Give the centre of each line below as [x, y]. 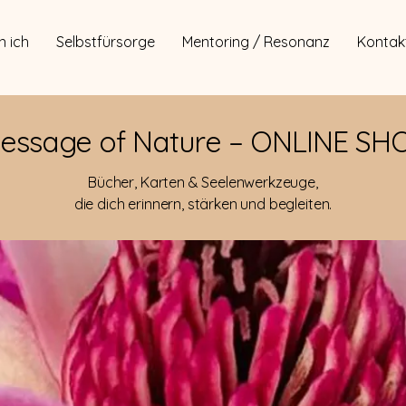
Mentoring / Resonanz [256, 42]
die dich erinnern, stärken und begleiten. [203, 204]
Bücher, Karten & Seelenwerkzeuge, [203, 182]
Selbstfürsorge [106, 42]
